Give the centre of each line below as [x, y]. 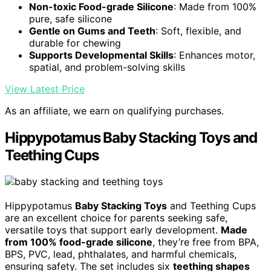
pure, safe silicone [70, 18]
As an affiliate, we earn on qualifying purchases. [114, 110]
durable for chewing [75, 43]
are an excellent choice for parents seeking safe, [116, 218]
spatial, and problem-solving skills [107, 67]
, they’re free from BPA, [206, 242]
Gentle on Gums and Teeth [92, 31]
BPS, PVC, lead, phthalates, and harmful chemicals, [121, 254]
